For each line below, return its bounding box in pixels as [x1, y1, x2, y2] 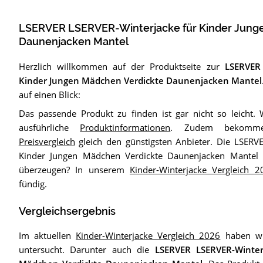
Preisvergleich [18, 135, 75, 147]
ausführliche [18, 121, 80, 133]
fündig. [18, 177, 47, 190]
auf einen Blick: [18, 88, 80, 100]
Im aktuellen [18, 230, 76, 242]
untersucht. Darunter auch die [18, 244, 155, 256]
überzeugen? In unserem [18, 163, 130, 176]
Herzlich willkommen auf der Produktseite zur [18, 60, 225, 72]
